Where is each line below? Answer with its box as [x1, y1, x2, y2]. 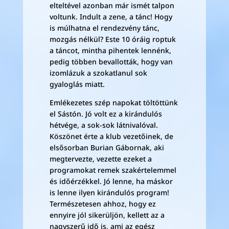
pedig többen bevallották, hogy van [49, 57, 173, 66]
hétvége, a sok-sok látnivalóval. [49, 120, 158, 130]
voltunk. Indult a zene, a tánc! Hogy [49, 12, 172, 21]
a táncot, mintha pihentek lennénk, [49, 45, 171, 55]
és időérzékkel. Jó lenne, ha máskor [49, 176, 173, 186]
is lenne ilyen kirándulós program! [49, 188, 169, 197]
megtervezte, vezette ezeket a [49, 154, 152, 164]
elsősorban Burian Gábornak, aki [49, 143, 164, 152]
